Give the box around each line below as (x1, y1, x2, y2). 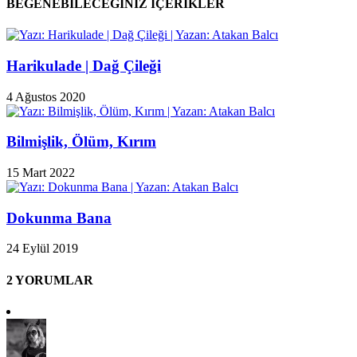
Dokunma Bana (6, 209, 112, 226)
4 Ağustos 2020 (6, 89, 85, 104)
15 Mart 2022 (6, 166, 75, 180)
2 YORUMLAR (6, 273, 93, 287)
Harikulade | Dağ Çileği (6, 57, 161, 74)
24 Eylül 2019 (6, 241, 78, 256)
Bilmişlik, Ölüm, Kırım (6, 133, 156, 151)
